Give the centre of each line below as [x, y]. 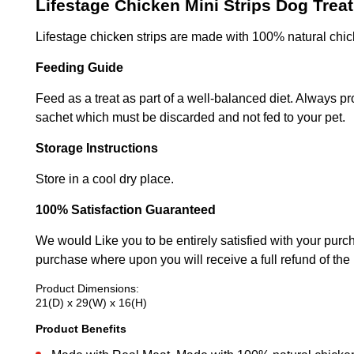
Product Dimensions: [87, 288]
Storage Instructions [97, 148]
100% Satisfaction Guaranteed [126, 210]
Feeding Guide [79, 68]
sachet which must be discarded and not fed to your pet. [190, 117]
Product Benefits [81, 329]
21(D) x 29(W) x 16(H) [91, 303]
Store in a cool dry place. [105, 179]
